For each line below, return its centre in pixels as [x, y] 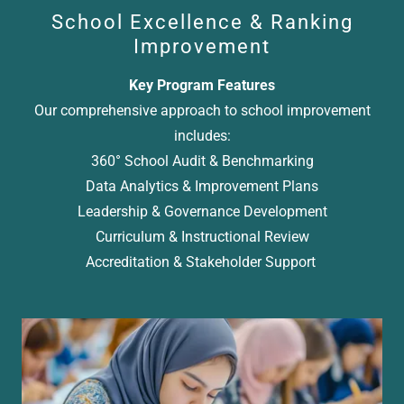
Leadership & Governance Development [202, 211]
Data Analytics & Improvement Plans [202, 186]
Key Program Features [202, 85]
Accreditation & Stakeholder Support [202, 262]
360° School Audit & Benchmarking [202, 161]
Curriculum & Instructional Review [202, 236]
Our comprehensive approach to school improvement [202, 110]
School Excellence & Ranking [202, 22]
